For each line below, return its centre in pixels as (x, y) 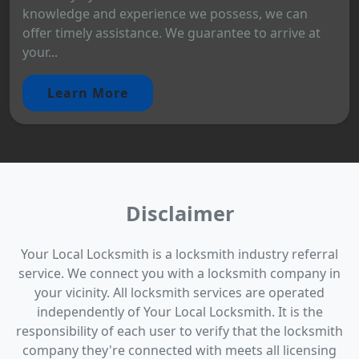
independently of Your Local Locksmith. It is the (179, 312)
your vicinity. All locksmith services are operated (179, 293)
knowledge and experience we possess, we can (165, 14)
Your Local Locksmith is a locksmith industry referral (179, 254)
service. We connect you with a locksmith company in (179, 274)
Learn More (88, 93)
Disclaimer (179, 214)
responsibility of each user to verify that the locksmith (179, 331)
